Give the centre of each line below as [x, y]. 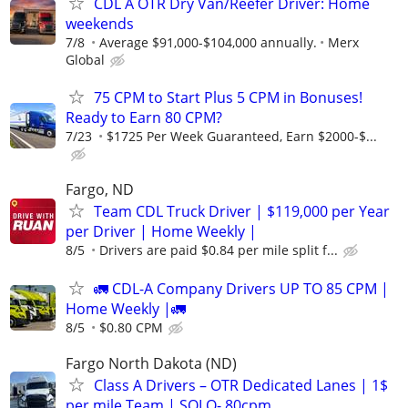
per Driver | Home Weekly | [161, 232]
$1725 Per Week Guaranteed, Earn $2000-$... [242, 137]
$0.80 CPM [131, 327]
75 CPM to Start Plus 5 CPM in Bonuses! [228, 98]
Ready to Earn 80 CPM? [144, 118]
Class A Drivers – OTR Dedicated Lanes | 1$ [241, 385]
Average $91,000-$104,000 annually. [208, 43]
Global [85, 60]
